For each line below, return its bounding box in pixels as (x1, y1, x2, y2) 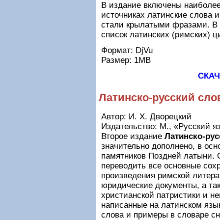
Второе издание (101, 132, 165, 141)
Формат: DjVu (101, 46, 153, 55)
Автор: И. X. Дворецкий (101, 112, 192, 121)
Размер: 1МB (101, 55, 151, 65)
